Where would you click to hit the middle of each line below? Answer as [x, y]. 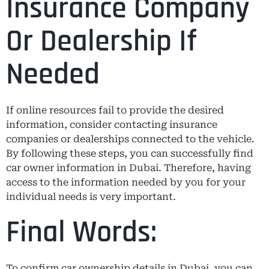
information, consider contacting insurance [112, 124]
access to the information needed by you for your [126, 182]
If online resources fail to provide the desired [115, 110]
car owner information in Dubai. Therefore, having [128, 168]
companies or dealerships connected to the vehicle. [130, 139]
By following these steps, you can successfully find [130, 153]
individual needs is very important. [91, 196]
